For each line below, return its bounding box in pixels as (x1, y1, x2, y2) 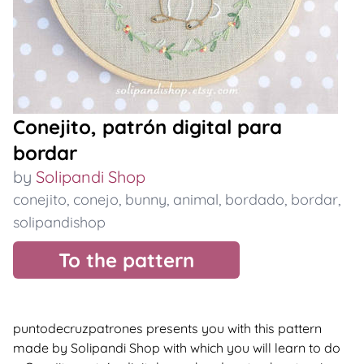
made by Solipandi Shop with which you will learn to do (13, 340, 340, 356)
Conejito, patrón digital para (13, 115, 282, 139)
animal (173, 190, 219, 209)
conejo (73, 190, 119, 209)
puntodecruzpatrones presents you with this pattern (13, 320, 322, 336)
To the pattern (58, 248, 194, 272)
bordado (225, 190, 284, 209)
